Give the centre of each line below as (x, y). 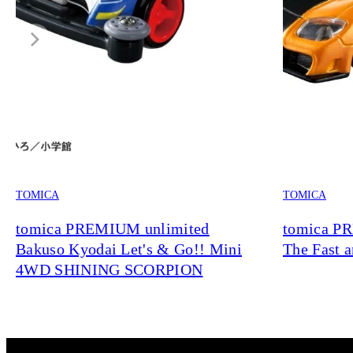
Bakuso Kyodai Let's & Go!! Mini (129, 249)
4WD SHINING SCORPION (110, 269)
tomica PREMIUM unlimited (113, 228)
